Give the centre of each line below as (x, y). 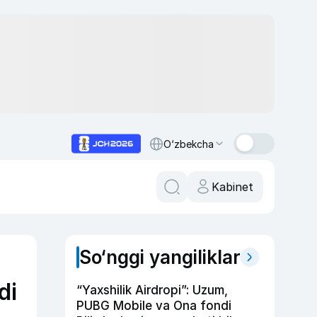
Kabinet (232, 187)
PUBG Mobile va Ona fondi (154, 306)
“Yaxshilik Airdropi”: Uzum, (152, 290)
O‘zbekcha (189, 144)
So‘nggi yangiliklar (160, 257)
